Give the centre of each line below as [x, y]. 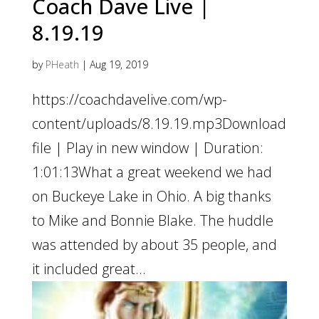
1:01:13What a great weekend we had [152, 172]
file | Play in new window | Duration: [147, 148]
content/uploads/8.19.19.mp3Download [159, 124]
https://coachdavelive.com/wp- [129, 99]
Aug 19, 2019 [119, 64]
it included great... [89, 269]
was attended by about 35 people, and [154, 245]
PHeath [62, 64]
